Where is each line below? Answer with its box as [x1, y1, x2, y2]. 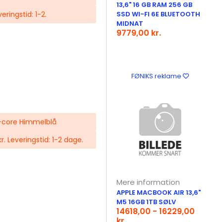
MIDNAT [116, 19, 144, 28]
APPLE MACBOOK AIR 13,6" [116, 188, 201, 197]
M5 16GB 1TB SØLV [116, 197, 176, 207]
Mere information [116, 177, 180, 187]
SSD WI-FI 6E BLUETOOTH [116, 9, 201, 19]
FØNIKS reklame [131, 72, 183, 80]
